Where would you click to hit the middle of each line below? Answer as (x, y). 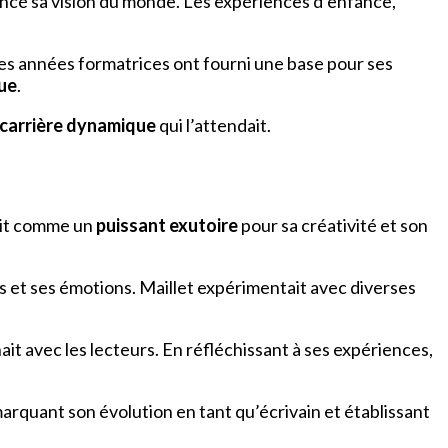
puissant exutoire (167, 225)
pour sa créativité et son (333, 225)
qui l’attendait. (213, 125)
